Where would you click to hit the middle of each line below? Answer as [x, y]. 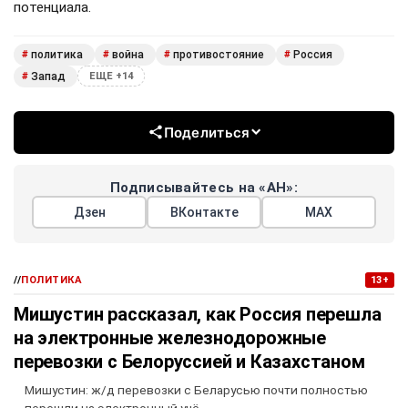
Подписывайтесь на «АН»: [204, 187]
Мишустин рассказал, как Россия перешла [198, 314]
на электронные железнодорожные [170, 337]
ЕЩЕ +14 [111, 76]
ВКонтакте [204, 212]
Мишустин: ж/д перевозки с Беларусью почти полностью [196, 389]
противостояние [219, 54]
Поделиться [207, 132]
